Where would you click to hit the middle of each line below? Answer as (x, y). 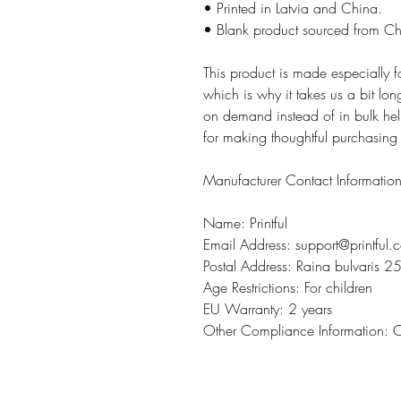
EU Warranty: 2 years (268, 309)
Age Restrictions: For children (288, 288)
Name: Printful (245, 223)
